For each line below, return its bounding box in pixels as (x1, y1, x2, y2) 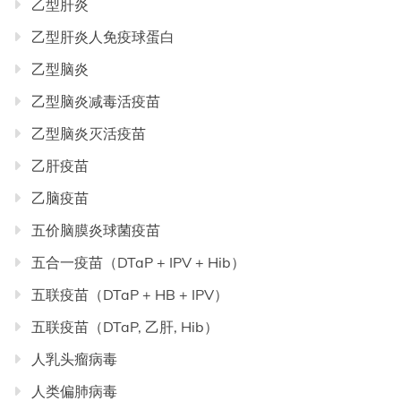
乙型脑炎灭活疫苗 (31, 124, 146, 143)
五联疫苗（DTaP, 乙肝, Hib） (31, 318, 218, 337)
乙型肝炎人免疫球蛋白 (31, 28, 175, 47)
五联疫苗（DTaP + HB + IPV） (31, 286, 228, 304)
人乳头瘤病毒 (31, 350, 117, 369)
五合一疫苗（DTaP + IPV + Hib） (31, 253, 245, 272)
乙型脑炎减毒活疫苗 (31, 92, 160, 111)
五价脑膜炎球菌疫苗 (31, 221, 160, 240)
